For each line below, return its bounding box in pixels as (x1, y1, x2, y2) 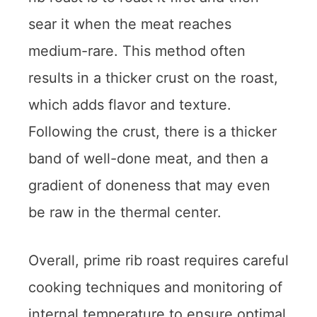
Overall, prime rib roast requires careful (28, 251, 289, 269)
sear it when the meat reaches (28, 15, 231, 33)
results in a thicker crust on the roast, (28, 69, 278, 86)
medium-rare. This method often (28, 42, 246, 59)
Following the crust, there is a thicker (28, 122, 277, 140)
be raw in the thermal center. (28, 203, 221, 221)
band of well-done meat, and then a (28, 149, 268, 167)
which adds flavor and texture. (28, 96, 231, 113)
